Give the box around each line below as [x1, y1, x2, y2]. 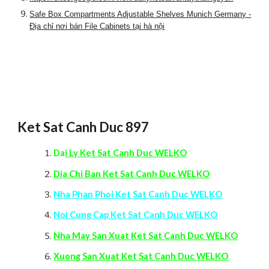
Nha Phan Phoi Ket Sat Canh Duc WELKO [53, 189, 223, 199]
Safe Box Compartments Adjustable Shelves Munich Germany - [29, 10, 252, 19]
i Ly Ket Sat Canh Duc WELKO [65, 148, 187, 159]
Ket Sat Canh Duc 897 [17, 118, 150, 135]
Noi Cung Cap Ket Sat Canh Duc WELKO [53, 210, 218, 220]
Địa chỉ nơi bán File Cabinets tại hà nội [29, 22, 165, 31]
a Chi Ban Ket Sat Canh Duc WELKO [62, 168, 210, 179]
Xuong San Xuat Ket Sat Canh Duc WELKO [53, 250, 229, 261]
